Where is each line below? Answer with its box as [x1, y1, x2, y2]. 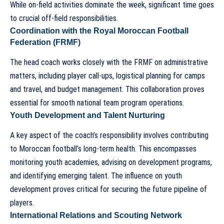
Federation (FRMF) [10, 37, 80, 46]
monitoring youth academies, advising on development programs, [10, 157, 212, 167]
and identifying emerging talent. [10, 171, 111, 181]
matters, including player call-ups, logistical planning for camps [10, 71, 205, 81]
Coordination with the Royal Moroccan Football [10, 26, 188, 35]
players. [10, 198, 34, 208]
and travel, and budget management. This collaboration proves [10, 84, 204, 94]
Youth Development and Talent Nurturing [10, 111, 165, 120]
